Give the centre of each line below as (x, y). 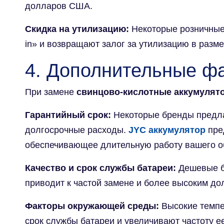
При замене (51, 92)
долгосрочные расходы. (77, 130)
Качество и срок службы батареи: (102, 168)
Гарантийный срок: (69, 115)
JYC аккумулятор (167, 130)
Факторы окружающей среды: (93, 206)
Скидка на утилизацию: (77, 29)
